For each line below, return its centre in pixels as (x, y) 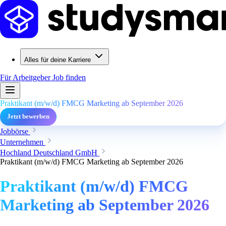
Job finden (69, 77)
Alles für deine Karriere (58, 60)
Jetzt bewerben (28, 117)
